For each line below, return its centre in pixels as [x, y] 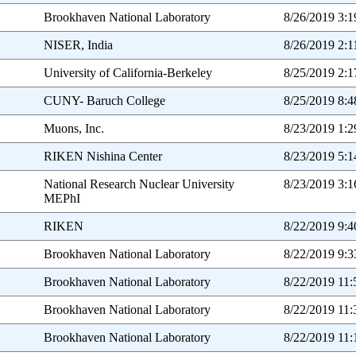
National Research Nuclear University [139, 184]
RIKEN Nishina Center [103, 157]
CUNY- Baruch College [104, 101]
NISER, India [78, 45]
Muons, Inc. [74, 129]
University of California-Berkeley [128, 73]
